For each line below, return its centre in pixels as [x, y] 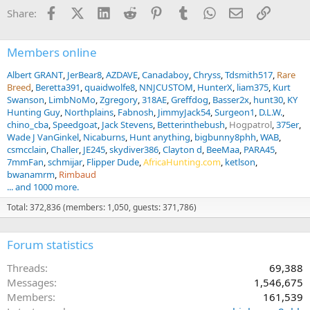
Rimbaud [77, 174]
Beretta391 [58, 87]
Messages [30, 282]
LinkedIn [130, 11]
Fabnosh [136, 112]
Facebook [80, 11]
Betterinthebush [191, 124]
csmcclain [27, 149]
